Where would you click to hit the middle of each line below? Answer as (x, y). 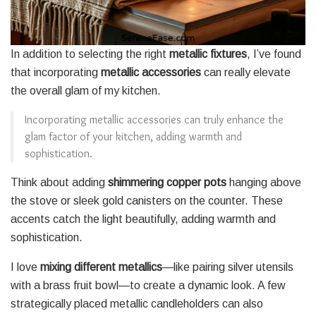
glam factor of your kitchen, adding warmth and (133, 136)
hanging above (264, 182)
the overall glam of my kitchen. (86, 90)
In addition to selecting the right (90, 54)
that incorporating (56, 72)
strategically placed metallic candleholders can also (137, 303)
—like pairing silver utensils (228, 267)
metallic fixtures (208, 54)
